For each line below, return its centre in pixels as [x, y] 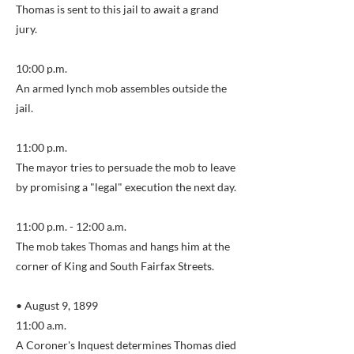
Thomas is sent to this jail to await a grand [117, 9]
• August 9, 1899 [57, 305]
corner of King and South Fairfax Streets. [115, 266]
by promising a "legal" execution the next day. [126, 187]
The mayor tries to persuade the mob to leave [126, 167]
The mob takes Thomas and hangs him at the [123, 246]
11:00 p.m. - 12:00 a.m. [71, 226]
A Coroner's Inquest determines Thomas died [126, 345]
